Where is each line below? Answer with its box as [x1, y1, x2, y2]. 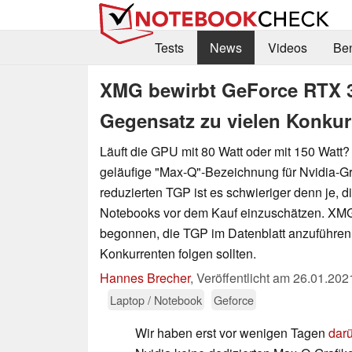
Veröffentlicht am [196, 268, 293, 287]
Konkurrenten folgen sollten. [100, 244, 256, 262]
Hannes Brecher [100, 268, 190, 287]
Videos [267, 38, 307, 57]
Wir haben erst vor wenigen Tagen [135, 323, 328, 342]
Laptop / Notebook [110, 291, 202, 308]
